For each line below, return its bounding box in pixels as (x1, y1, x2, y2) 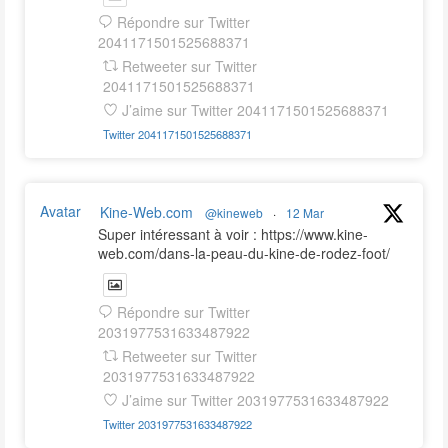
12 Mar (286, 203, 324, 221)
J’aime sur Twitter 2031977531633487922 (122, 390, 390, 411)
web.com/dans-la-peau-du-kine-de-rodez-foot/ (98, 242, 390, 263)
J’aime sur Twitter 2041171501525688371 (122, 100, 390, 121)
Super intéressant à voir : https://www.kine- (98, 223, 368, 244)
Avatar (40, 200, 81, 221)
